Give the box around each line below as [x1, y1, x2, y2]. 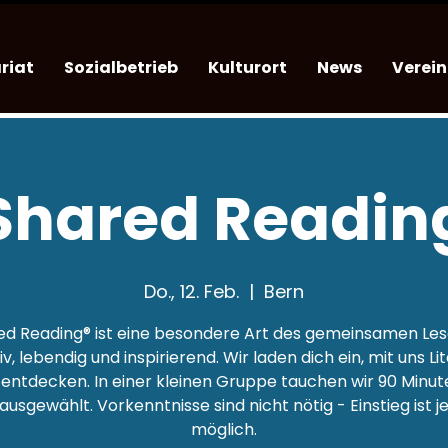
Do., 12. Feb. [144, 279, 239, 304]
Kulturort [208, 56, 288, 79]
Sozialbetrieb [64, 56, 179, 79]
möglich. [191, 418, 257, 441]
